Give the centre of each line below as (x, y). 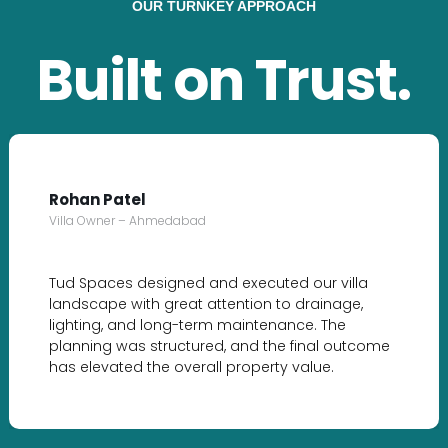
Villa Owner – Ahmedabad (127, 221)
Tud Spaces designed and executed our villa (208, 283)
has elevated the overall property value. (191, 367)
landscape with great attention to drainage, (206, 304)
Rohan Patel (97, 200)
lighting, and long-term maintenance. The (197, 325)
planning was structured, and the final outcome (219, 346)
